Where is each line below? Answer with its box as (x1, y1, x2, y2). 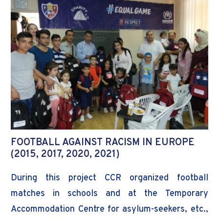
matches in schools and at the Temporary (11, 188, 208, 200)
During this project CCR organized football (11, 173, 208, 184)
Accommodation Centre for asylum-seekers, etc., (11, 204, 208, 216)
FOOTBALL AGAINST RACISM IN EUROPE (11, 136, 195, 150)
